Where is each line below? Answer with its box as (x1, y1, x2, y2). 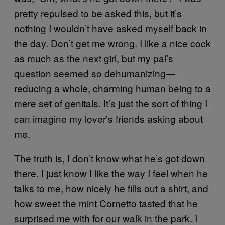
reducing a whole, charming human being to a (14, 81, 211, 95)
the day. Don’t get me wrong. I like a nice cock (14, 36, 211, 50)
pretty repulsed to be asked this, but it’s (14, 6, 182, 20)
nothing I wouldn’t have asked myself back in (14, 21, 207, 35)
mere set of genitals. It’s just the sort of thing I (14, 96, 207, 110)
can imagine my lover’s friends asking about (14, 111, 203, 125)
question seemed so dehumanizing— (14, 66, 175, 80)
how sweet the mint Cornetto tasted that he (14, 196, 198, 210)
